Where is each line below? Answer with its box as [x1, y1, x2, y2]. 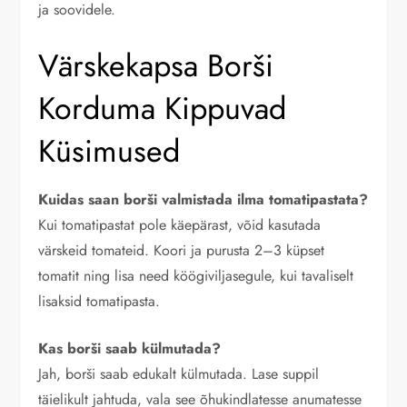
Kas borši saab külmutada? [38, 338, 222, 360]
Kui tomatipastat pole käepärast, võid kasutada [38, 214, 322, 236]
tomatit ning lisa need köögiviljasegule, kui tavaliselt [38, 265, 354, 287]
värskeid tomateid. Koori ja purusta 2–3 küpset [38, 240, 325, 262]
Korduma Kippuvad [38, 86, 287, 132]
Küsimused [38, 129, 181, 174]
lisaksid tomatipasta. [38, 291, 161, 313]
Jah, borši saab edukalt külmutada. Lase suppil [38, 363, 320, 385]
